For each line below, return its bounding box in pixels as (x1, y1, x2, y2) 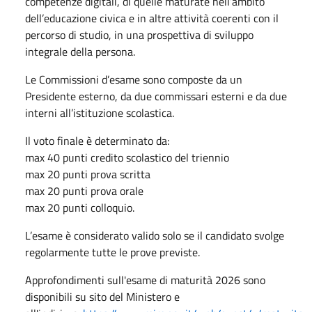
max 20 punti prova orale (25, 182, 143, 199)
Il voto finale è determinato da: (25, 132, 169, 149)
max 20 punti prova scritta (25, 165, 150, 182)
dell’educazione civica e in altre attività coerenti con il (25, 9, 279, 26)
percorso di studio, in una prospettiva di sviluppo (25, 26, 253, 43)
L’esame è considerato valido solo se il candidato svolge (25, 226, 284, 244)
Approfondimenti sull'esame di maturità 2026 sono (25, 271, 265, 288)
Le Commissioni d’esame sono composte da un (25, 70, 242, 88)
